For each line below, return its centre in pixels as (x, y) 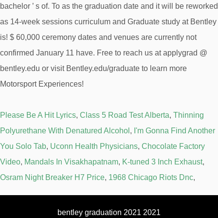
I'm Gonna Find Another (174, 131)
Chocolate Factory (173, 146)
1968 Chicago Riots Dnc (151, 177)
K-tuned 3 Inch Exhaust (162, 162)
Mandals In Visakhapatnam (71, 162)
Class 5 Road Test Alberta (125, 115)
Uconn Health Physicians (94, 146)
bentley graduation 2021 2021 (109, 212)
